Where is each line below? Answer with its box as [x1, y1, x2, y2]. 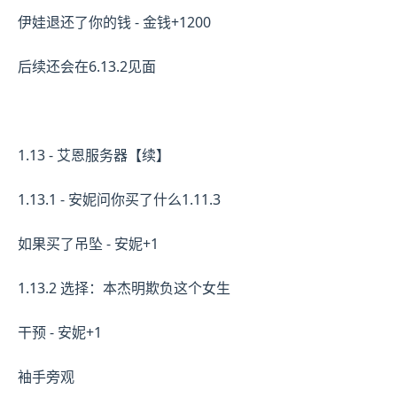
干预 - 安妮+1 [18, 322, 102, 342]
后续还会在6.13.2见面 [18, 56, 156, 76]
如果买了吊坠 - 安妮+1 [18, 233, 159, 253]
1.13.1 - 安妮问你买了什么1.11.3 [18, 189, 221, 209]
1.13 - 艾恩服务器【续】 [18, 144, 170, 165]
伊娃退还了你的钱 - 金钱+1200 [18, 12, 211, 32]
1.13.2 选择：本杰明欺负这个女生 [18, 277, 230, 298]
